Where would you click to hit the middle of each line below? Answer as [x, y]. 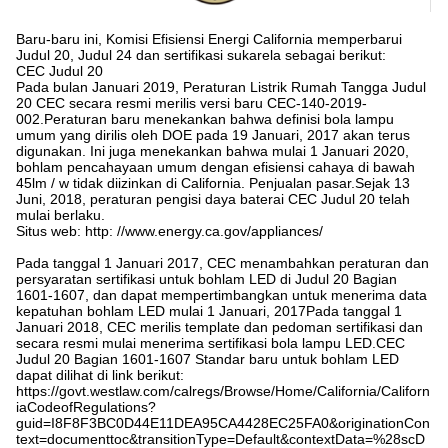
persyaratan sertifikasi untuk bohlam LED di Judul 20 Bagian [206, 278]
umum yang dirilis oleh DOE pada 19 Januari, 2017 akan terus [213, 134]
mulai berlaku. [60, 214]
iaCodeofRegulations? [86, 406]
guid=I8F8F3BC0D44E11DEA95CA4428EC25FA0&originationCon [223, 422]
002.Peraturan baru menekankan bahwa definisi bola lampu [205, 118]
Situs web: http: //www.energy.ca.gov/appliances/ [169, 230]
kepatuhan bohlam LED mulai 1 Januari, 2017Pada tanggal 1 [209, 310]
